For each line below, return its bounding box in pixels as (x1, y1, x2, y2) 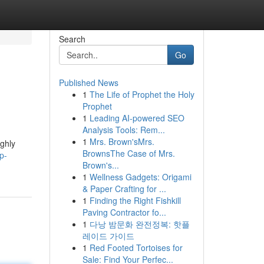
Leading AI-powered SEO (89, 112, 184, 124)
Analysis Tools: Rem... (82, 124, 165, 136)
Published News (58, 77, 118, 88)
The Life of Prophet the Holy (89, 88, 194, 100)
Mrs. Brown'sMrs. (89, 136, 154, 147)
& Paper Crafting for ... (82, 183, 166, 194)
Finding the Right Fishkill (89, 194, 181, 206)
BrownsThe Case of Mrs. (82, 147, 175, 159)
